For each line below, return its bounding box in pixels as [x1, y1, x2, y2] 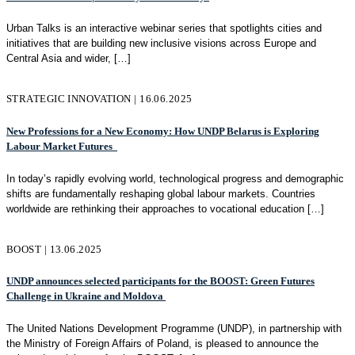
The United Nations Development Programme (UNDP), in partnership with [6, 323, 342, 335]
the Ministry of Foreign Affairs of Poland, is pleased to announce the [6, 338, 319, 350]
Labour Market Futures [6, 140, 117, 153]
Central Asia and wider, [6, 52, 111, 65]
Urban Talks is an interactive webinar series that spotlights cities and [6, 22, 322, 35]
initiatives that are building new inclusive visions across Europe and [6, 37, 316, 50]
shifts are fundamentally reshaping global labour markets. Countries [6, 187, 315, 200]
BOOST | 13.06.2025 [6, 242, 102, 255]
